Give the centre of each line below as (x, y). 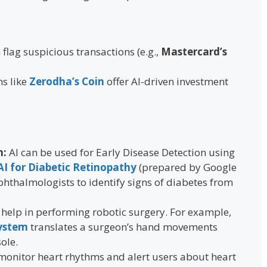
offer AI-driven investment (166, 81)
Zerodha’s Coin (67, 81)
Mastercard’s (194, 51)
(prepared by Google (187, 167)
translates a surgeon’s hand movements (123, 227)
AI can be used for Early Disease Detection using (122, 153)
